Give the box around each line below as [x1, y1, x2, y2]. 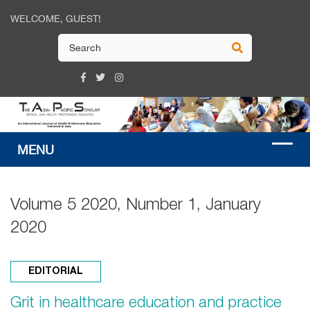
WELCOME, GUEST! [10, 13, 101, 24]
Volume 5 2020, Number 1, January [10, 197, 261, 213]
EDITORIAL [28, 266, 83, 276]
